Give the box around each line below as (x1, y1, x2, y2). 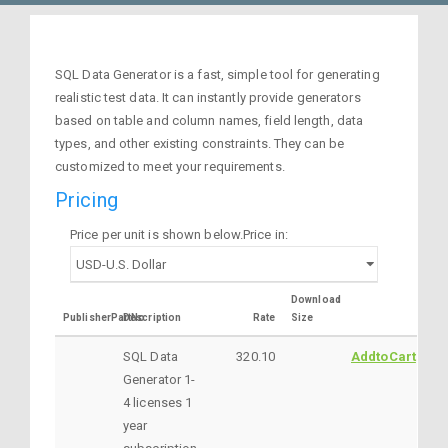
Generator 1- (123, 371, 196, 387)
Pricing (55, 188, 118, 212)
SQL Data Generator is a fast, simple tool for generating (55, 66, 380, 82)
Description (123, 311, 182, 323)
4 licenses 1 (123, 394, 193, 410)
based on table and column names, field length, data (55, 112, 364, 128)
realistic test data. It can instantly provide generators (55, 89, 361, 105)
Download (291, 293, 341, 305)
